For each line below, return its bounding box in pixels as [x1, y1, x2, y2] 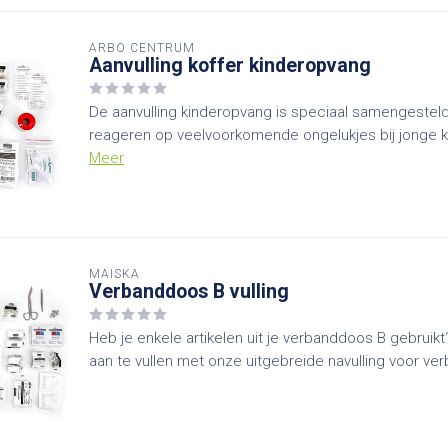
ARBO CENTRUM [89, 41, 195, 55]
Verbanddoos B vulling [89, 280, 289, 303]
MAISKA [89, 267, 140, 281]
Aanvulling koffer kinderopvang [89, 54, 371, 77]
